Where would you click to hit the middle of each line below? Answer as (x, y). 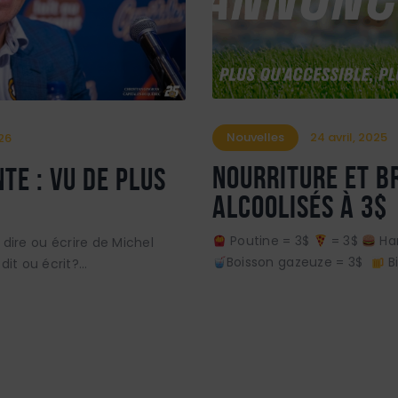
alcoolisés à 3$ (300, 207)
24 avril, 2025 (349, 137)
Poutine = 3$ (270, 241)
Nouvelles (255, 137)
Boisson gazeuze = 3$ (298, 263)
